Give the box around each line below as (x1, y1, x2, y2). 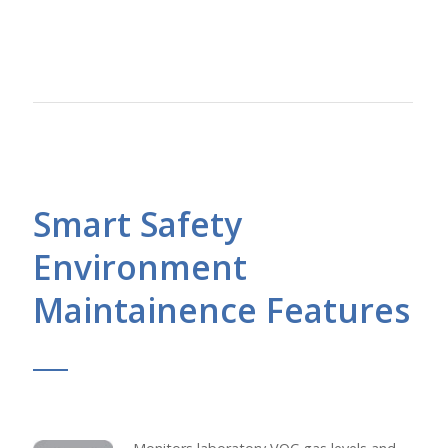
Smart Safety (32, 200, 242, 247)
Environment (32, 243, 247, 290)
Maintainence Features (32, 286, 410, 333)
